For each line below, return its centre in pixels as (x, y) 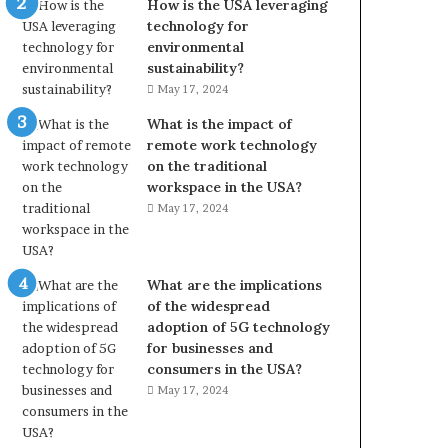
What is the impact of (220, 124)
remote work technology (232, 145)
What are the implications (235, 285)
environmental (196, 47)
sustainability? (196, 68)
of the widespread (209, 306)
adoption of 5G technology (239, 327)
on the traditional (207, 166)
